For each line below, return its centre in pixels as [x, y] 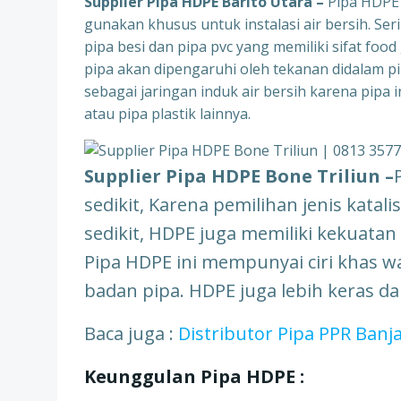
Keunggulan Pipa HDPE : [194, 376]
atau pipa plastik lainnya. [167, 114]
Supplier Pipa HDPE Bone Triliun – [239, 176]
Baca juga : [131, 333]
